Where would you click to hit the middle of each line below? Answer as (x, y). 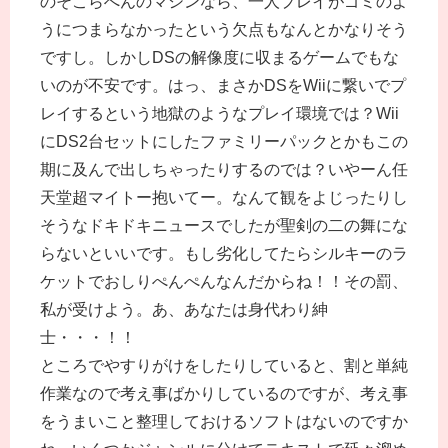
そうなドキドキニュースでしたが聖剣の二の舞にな (224, 225)
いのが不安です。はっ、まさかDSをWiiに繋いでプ (223, 85)
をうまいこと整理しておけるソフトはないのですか (224, 421)
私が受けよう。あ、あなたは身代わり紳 (184, 309)
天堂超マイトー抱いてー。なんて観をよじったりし (224, 197)
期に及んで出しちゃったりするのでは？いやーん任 (224, 169)
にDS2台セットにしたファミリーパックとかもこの (224, 141)
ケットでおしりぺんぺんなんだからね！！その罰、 (224, 281)
